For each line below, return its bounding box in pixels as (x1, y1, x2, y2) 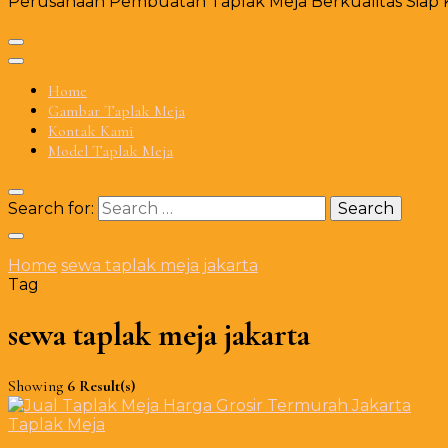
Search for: (8, 199, 94, 218)
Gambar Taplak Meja (48, 101, 185, 121)
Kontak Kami (48, 121, 134, 141)
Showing (8, 375, 67, 396)
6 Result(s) (67, 375, 135, 396)
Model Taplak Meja (48, 141, 173, 161)
